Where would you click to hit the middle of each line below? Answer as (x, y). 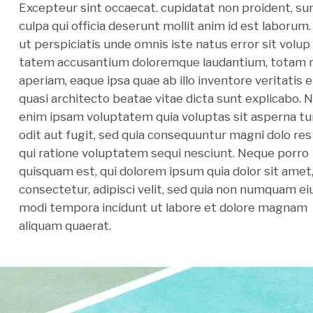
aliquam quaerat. (65, 226)
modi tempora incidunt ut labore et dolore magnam (163, 208)
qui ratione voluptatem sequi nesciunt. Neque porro (164, 153)
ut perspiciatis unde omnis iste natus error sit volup (165, 44)
